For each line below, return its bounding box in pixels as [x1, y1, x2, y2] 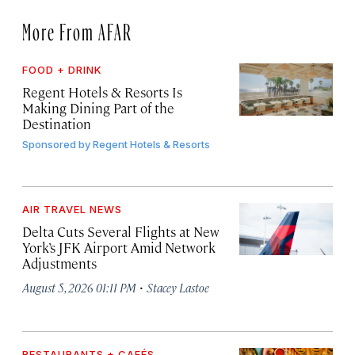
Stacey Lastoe [147, 280, 209, 296]
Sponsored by [22, 138, 90, 151]
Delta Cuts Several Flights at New [22, 223, 219, 241]
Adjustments [22, 254, 97, 273]
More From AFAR [22, 22, 132, 36]
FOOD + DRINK [22, 63, 102, 77]
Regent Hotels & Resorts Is [22, 83, 182, 101]
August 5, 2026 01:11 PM [22, 280, 136, 296]
